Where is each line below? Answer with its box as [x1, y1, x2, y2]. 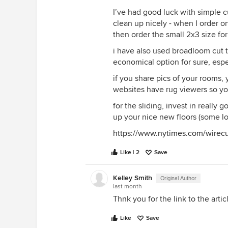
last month [113, 183, 142, 190]
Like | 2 [120, 149, 139, 156]
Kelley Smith [113, 174, 152, 182]
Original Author [160, 175, 196, 182]
